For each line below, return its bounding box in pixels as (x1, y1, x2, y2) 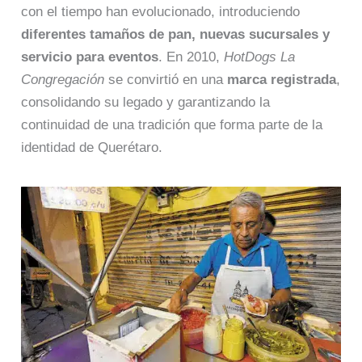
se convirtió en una (104, 72, 228, 88)
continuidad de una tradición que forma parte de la (21, 117, 323, 133)
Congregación (21, 72, 105, 88)
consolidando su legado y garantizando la (21, 95, 271, 111)
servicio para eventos (21, 49, 159, 65)
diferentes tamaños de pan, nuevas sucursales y (21, 27, 330, 43)
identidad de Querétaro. (21, 140, 163, 156)
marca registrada (227, 72, 337, 88)
